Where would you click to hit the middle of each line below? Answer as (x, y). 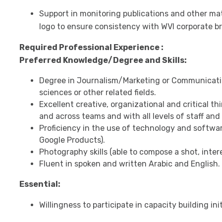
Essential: (40, 184)
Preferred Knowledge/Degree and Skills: (103, 60)
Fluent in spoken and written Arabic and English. (129, 164)
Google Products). (72, 140)
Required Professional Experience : (91, 47)
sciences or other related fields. (97, 92)
